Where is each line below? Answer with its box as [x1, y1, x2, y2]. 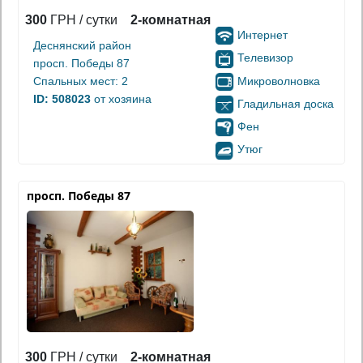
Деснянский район [33, 38, 131, 52]
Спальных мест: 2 [33, 74, 128, 88]
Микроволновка [237, 74, 320, 88]
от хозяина [91, 92, 152, 105]
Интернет [237, 28, 288, 41]
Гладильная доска [237, 96, 334, 110]
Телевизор [237, 51, 293, 65]
